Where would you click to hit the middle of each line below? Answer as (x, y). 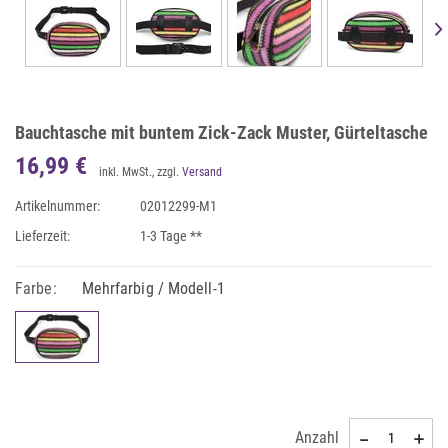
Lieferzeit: (42, 236)
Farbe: (36, 288)
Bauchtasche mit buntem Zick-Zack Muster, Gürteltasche (221, 132)
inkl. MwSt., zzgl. (140, 172)
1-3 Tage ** (171, 236)
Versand (202, 172)
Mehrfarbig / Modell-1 (153, 288)
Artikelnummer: (57, 206)
